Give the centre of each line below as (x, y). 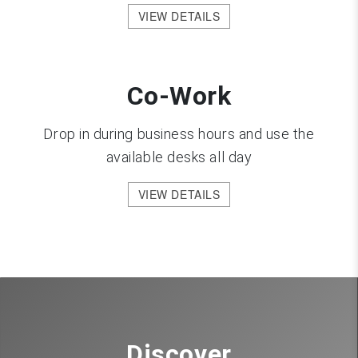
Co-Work (179, 96)
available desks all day (179, 157)
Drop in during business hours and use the (179, 134)
